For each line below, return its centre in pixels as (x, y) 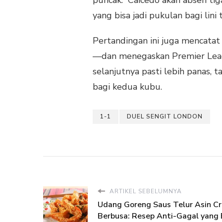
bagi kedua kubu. (127, 86)
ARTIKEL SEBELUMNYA (145, 191)
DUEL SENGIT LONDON (165, 116)
